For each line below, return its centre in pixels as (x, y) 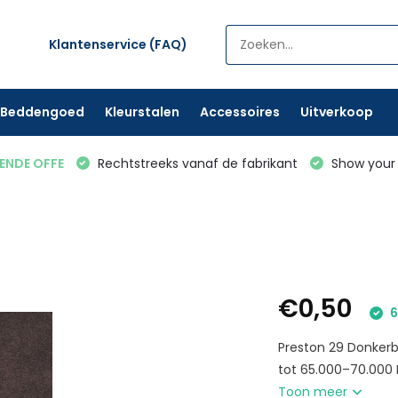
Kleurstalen (142, 112)
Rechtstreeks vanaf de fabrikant (195, 163)
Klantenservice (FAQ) (119, 44)
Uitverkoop (336, 112)
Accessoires (239, 112)
